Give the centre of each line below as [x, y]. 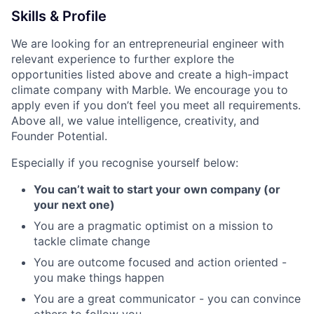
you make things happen [99, 278]
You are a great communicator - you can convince [167, 299]
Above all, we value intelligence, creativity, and [135, 121]
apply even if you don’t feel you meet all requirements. [156, 105]
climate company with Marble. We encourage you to [150, 90]
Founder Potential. [59, 136]
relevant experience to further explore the [123, 59]
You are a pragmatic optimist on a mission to [153, 226]
